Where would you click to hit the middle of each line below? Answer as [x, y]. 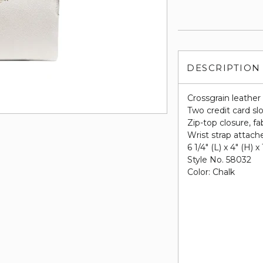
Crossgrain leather [224, 98]
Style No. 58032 [220, 160]
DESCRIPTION [224, 68]
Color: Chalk [211, 172]
